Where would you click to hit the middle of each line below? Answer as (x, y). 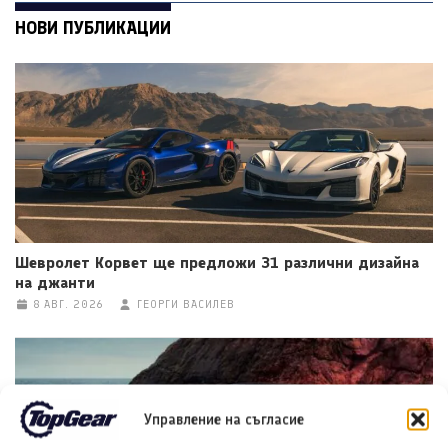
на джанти (55, 283)
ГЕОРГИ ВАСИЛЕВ (185, 305)
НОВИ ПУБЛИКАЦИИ (93, 27)
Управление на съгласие (224, 419)
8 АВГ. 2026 (68, 305)
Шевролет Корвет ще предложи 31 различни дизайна (217, 263)
